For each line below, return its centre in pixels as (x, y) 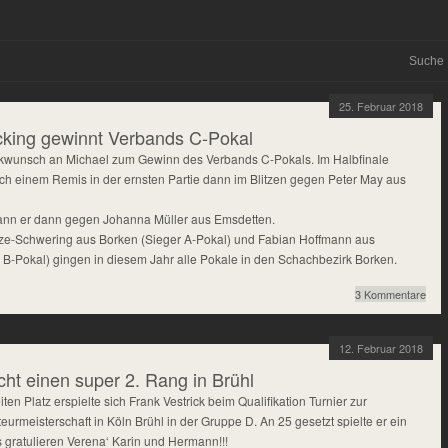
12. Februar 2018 (381, 348)
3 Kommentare (390, 294)
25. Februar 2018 (381, 106)
